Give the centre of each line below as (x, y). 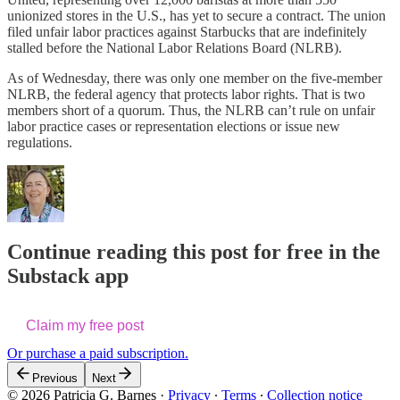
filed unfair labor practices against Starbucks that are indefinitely (187, 31)
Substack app (68, 275)
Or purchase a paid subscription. (98, 353)
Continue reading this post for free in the (194, 251)
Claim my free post (85, 325)
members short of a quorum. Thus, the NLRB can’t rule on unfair (191, 110)
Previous (55, 378)
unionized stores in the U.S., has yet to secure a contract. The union (196, 15)
